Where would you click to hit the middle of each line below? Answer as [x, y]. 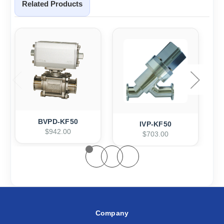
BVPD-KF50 [58, 121]
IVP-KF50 [155, 124]
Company [112, 213]
